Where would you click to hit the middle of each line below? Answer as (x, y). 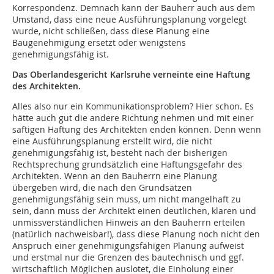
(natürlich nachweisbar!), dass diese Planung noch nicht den (136, 234)
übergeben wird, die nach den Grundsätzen (102, 187)
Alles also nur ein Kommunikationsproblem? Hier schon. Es (133, 106)
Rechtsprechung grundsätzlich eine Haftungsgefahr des (127, 164)
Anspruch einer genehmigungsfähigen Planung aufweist (128, 246)
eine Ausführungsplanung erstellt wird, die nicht (112, 141)
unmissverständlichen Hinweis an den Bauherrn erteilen (129, 222)
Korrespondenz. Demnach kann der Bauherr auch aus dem (134, 8)
